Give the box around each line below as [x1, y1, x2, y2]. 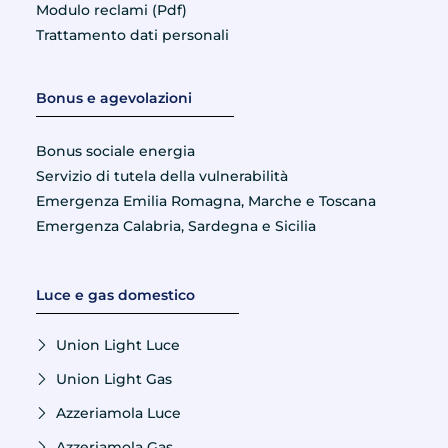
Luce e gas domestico [35, 286, 195, 305]
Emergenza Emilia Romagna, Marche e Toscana [35, 192, 376, 211]
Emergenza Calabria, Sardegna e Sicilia [35, 217, 316, 236]
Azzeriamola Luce [55, 404, 181, 423]
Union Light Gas [55, 370, 172, 389]
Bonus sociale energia [35, 142, 195, 161]
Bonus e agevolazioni [35, 89, 192, 108]
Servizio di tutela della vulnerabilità [35, 167, 288, 186]
